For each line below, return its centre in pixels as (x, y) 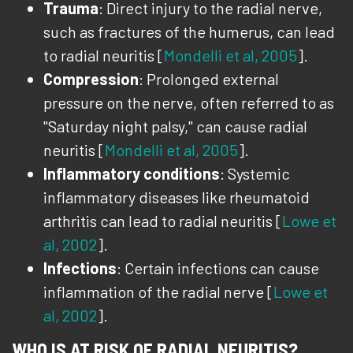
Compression (91, 79)
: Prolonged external (209, 79)
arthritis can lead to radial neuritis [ (163, 221)
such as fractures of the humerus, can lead (189, 32)
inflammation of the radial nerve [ (158, 292)
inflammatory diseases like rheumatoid (176, 197)
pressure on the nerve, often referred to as (189, 102)
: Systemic (255, 173)
